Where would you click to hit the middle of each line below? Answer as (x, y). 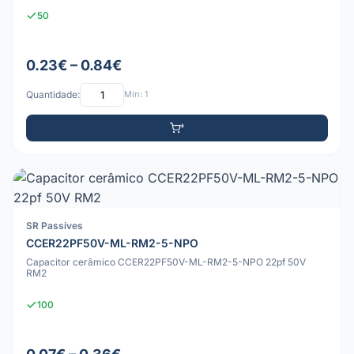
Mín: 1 (136, 94)
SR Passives (55, 225)
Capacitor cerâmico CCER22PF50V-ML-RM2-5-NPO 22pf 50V (166, 262)
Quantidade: (53, 95)
